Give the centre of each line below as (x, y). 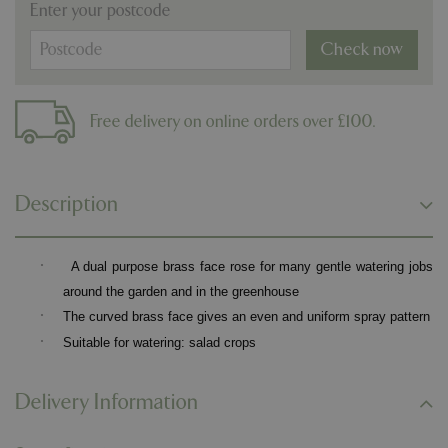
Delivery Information (107, 402)
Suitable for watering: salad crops (159, 342)
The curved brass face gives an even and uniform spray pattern (246, 316)
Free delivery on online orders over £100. (233, 122)
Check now (362, 49)
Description (67, 204)
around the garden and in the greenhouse (181, 291)
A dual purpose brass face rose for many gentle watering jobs (252, 266)
